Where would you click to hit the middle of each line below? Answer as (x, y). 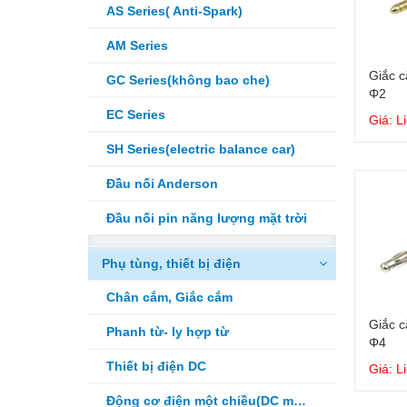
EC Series (136, 114)
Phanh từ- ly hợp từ (168, 332)
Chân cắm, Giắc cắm (169, 297)
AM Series (137, 45)
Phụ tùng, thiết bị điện (171, 263)
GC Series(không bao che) (188, 80)
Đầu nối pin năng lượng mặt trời (207, 218)
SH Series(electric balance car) (201, 149)
